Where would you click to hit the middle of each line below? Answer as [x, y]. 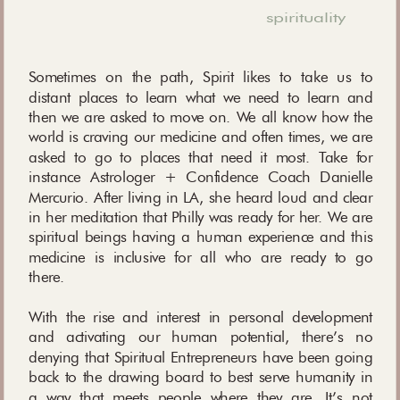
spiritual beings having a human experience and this [201, 237]
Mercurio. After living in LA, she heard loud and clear [201, 196]
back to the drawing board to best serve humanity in [201, 377]
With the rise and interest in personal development [201, 317]
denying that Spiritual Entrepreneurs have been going [201, 357]
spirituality [306, 17]
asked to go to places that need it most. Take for [201, 157]
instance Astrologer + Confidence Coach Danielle [201, 177]
